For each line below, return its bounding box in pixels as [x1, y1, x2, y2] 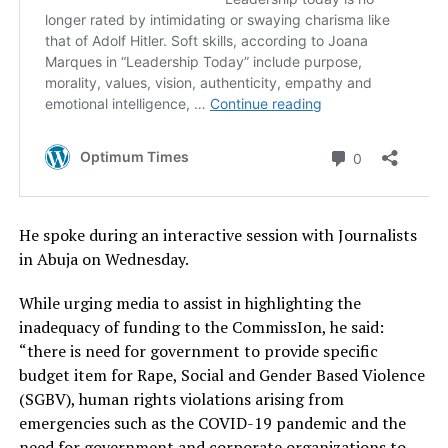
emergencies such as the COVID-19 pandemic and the [18, 412, 406, 435]
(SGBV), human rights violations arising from [18, 388, 344, 411]
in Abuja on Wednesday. [18, 248, 189, 271]
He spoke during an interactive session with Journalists [18, 224, 417, 247]
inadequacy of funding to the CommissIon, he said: [18, 316, 384, 339]
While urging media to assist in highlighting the [18, 292, 361, 315]
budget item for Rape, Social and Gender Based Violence [18, 364, 425, 387]
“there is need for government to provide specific [18, 340, 378, 363]
